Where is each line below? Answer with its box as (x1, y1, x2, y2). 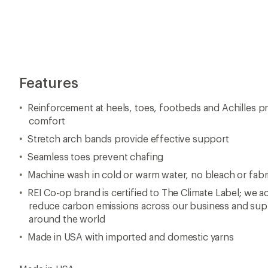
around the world (29, 212, 105, 224)
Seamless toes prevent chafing (27, 150, 164, 162)
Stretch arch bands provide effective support (27, 132, 229, 144)
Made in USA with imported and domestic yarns (27, 230, 234, 242)
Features (19, 73, 78, 91)
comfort (29, 114, 65, 126)
